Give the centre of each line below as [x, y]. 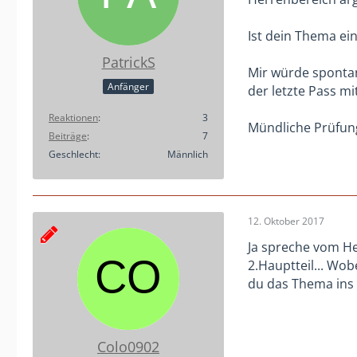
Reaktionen [73, 118]
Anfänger [128, 87]
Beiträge [68, 136]
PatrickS [128, 63]
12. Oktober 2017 [286, 222]
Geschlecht [73, 155]
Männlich [188, 155]
